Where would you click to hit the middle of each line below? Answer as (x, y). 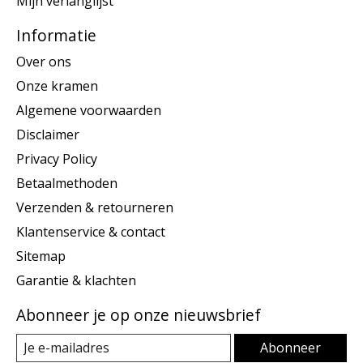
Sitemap (41, 256)
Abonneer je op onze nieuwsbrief (139, 314)
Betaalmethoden (67, 183)
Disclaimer (48, 134)
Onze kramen (57, 85)
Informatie (56, 36)
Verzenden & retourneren (95, 207)
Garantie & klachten (76, 280)
